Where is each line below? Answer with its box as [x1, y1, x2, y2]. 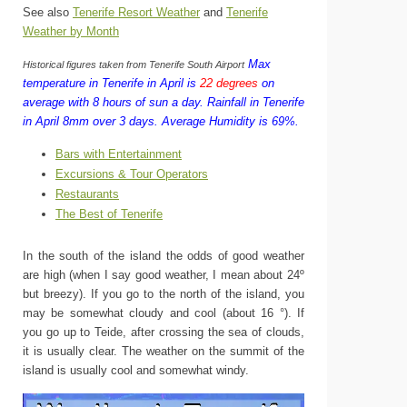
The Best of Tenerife [55, 207, 163, 221]
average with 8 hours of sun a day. [23, 95, 203, 109]
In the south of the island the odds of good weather [23, 249, 304, 263]
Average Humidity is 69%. [162, 114, 299, 128]
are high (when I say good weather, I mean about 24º [23, 268, 304, 282]
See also [23, 5, 73, 19]
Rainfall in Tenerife [207, 95, 304, 109]
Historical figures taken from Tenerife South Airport [23, 59, 244, 70]
